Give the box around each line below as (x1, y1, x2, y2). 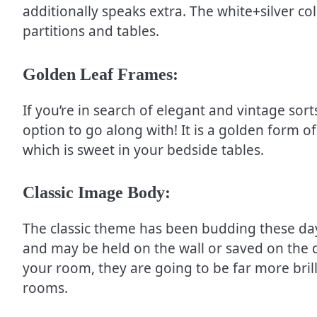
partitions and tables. (23, 22, 159, 41)
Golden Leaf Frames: (23, 64, 178, 83)
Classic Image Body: (23, 183, 171, 202)
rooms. (23, 279, 68, 298)
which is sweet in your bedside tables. (23, 140, 264, 159)
